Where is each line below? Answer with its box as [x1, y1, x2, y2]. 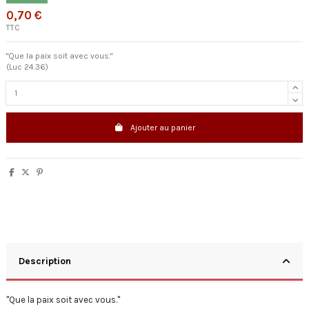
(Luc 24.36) [6, 62, 48, 72]
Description [19, 255, 71, 266]
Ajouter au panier [130, 122, 195, 132]
